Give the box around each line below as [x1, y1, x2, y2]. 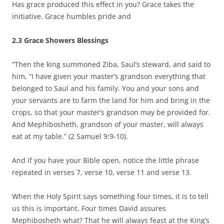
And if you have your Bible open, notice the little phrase [12, 155, 199, 165]
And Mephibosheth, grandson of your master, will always [12, 119, 203, 129]
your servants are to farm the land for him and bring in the [12, 95, 210, 105]
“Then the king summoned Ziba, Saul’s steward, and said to [12, 59, 210, 69]
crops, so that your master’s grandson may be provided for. [12, 107, 210, 117]
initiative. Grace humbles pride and [12, 11, 131, 21]
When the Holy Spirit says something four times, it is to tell [12, 191, 208, 201]
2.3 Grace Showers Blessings [12, 35, 108, 45]
